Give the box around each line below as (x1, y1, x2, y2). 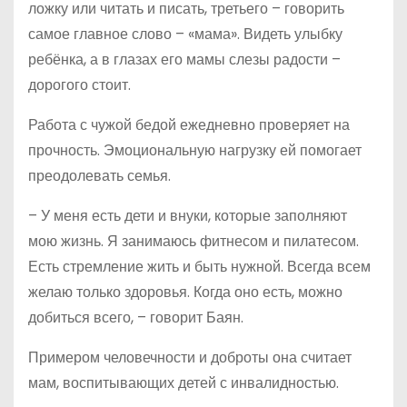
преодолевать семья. (28, 165, 171, 187)
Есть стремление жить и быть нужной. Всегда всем (28, 256, 371, 278)
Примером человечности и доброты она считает (28, 347, 352, 369)
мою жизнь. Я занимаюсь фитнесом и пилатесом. (28, 231, 359, 253)
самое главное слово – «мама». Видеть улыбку (28, 24, 342, 45)
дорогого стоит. (28, 74, 131, 96)
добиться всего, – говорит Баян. (28, 307, 243, 329)
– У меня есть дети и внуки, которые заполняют (28, 205, 347, 227)
